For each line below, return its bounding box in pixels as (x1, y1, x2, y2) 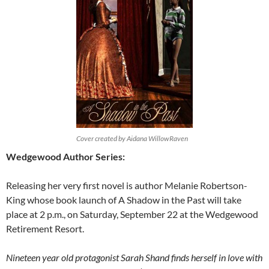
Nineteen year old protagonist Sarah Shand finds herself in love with (6, 252, 262, 264)
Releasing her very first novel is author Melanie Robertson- (6, 180, 247, 192)
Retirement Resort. (6, 223, 84, 235)
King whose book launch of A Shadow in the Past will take (6, 194, 241, 206)
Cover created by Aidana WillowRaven (76, 134, 188, 144)
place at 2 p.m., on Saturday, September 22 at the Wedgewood (6, 208, 258, 220)
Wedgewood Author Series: (6, 151, 125, 163)
